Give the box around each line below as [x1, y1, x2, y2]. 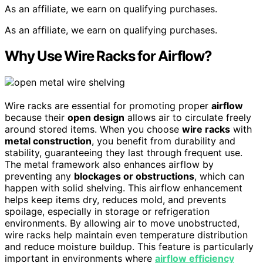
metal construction [5, 135, 92, 147]
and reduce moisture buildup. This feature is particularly [5, 241, 254, 253]
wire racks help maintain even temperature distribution [5, 229, 248, 241]
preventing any [5, 170, 74, 183]
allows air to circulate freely [124, 112, 251, 124]
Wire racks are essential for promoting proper [5, 100, 211, 112]
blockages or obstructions [74, 170, 194, 183]
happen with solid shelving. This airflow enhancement [5, 182, 242, 194]
